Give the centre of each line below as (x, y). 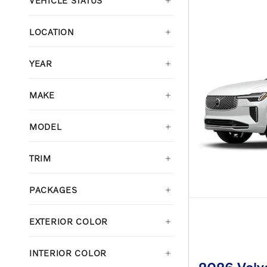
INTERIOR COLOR (68, 253)
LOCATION (52, 32)
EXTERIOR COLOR (69, 222)
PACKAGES (53, 190)
